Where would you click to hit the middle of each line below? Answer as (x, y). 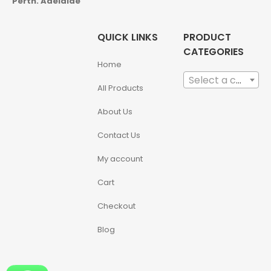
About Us (115, 111)
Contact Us (119, 135)
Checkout (117, 206)
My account (120, 158)
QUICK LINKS (128, 37)
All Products (121, 88)
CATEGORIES (213, 51)
